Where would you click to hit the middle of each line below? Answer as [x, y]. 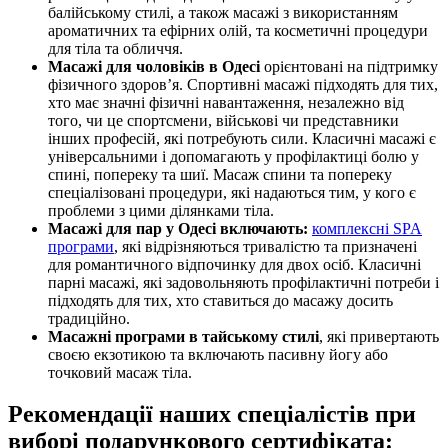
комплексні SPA [367, 228]
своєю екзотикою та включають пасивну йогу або [218, 354]
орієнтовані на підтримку [349, 66]
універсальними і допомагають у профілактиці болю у [233, 156]
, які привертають [379, 336]
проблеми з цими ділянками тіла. [161, 210]
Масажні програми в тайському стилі [183, 336]
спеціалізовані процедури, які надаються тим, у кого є [232, 192]
